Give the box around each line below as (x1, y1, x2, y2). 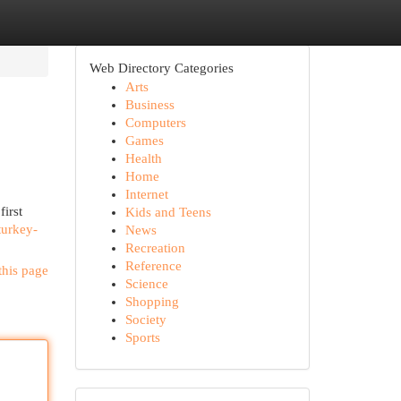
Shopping (124, 294, 179, 309)
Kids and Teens (124, 205, 211, 219)
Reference (124, 259, 182, 273)
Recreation (124, 241, 185, 255)
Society (124, 312, 166, 327)
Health (124, 151, 162, 166)
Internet (124, 187, 168, 201)
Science (124, 277, 168, 291)
